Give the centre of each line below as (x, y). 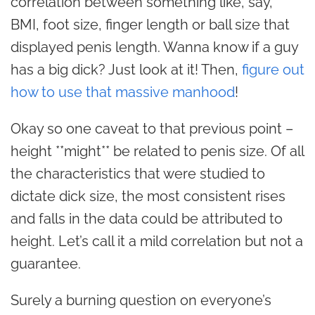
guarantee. (46, 264)
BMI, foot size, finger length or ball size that (150, 25)
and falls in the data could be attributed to (147, 219)
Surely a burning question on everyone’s (141, 300)
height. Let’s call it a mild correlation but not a (157, 241)
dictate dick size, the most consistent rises (148, 196)
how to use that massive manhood (123, 92)
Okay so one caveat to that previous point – (152, 129)
